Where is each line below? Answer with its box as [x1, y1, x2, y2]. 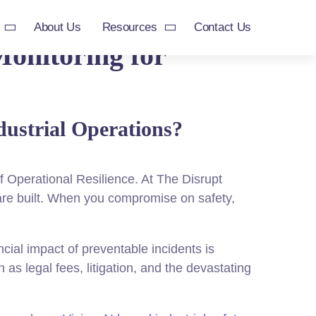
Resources [102, 20, 157, 35]
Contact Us [194, 20, 251, 35]
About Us [33, 20, 81, 35]
